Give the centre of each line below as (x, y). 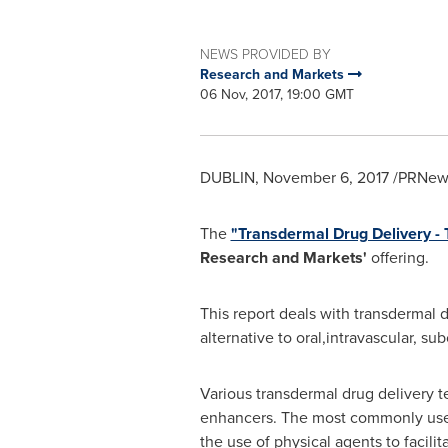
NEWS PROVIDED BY (265, 53)
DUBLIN (227, 177)
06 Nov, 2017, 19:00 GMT (276, 94)
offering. (397, 257)
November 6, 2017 (325, 177)
